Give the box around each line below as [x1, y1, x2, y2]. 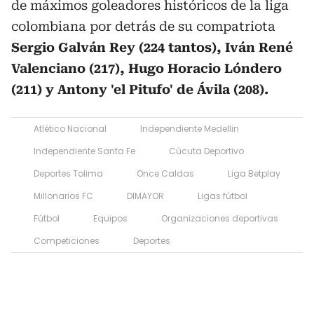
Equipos [93, 212, 128, 224]
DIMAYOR [127, 189, 164, 202]
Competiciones [34, 234, 100, 247]
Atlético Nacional [34, 122, 107, 135]
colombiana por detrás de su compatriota [11, 18, 275, 34]
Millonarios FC [34, 189, 93, 202]
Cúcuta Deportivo [169, 144, 244, 157]
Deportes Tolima [34, 167, 103, 179]
